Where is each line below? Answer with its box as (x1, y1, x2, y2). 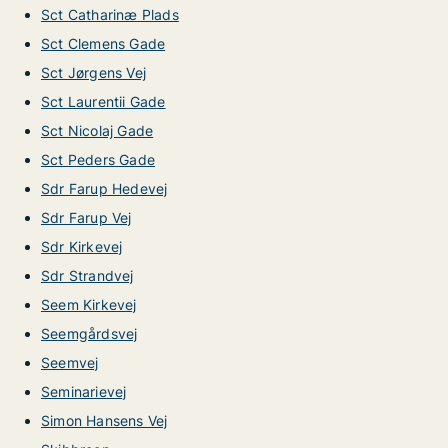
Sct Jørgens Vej (41, 64, 146, 81)
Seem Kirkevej (41, 296, 137, 313)
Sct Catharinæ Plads (41, 6, 179, 23)
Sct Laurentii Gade (41, 93, 166, 110)
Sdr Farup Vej (41, 209, 132, 226)
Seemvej (41, 354, 99, 371)
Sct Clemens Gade (41, 35, 166, 52)
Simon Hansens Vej (41, 412, 168, 429)
